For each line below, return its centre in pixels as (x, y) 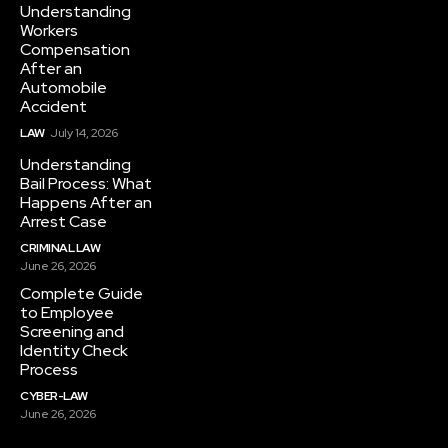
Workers (49, 31)
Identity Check (74, 351)
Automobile (63, 88)
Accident (53, 107)
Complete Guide (81, 294)
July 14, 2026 (84, 133)
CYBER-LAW (54, 396)
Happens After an (86, 203)
